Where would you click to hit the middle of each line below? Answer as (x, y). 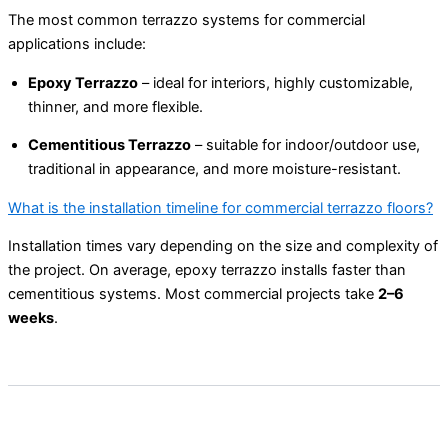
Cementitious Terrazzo (109, 145)
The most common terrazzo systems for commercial (186, 19)
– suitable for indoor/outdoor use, (305, 145)
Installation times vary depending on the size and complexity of (223, 246)
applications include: (77, 43)
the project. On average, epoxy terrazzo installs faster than (207, 270)
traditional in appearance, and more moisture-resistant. (214, 169)
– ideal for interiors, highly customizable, (275, 82)
